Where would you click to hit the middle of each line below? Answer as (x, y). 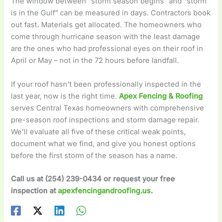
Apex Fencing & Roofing (161, 96)
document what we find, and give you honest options (104, 143)
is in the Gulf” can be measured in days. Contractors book (111, 13)
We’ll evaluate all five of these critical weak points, (99, 132)
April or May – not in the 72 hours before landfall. (95, 61)
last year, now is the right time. (65, 96)
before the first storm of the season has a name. (94, 155)
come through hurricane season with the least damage (106, 37)
